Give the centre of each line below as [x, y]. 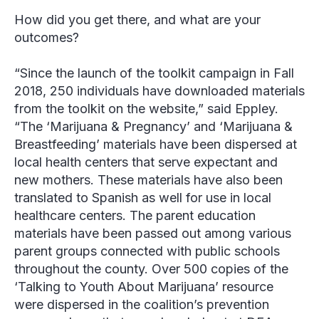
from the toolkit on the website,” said [125, 109]
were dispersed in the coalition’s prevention [142, 305]
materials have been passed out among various [153, 234]
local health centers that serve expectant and [146, 162]
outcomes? [47, 38]
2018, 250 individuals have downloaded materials [159, 91]
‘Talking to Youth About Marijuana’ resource [144, 287]
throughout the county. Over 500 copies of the [151, 269]
